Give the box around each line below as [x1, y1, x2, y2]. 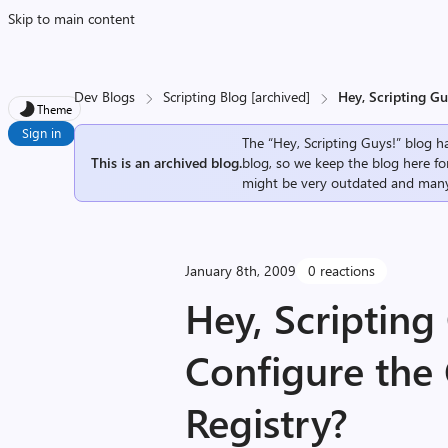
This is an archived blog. [91, 153, 243, 172]
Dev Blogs [74, 87, 136, 106]
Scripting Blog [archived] [163, 87, 311, 106]
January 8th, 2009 [185, 261, 297, 280]
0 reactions [308, 261, 376, 280]
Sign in [22, 124, 61, 141]
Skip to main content [8, 9, 135, 28]
